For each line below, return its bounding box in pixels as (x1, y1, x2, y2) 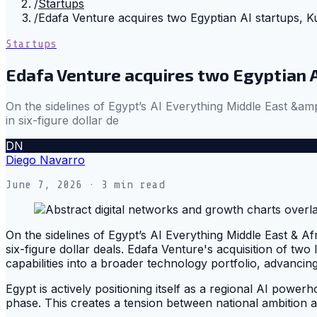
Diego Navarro (6, 152, 85, 167)
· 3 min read (82, 178, 165, 191)
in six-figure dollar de (6, 113, 119, 127)
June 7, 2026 (6, 178, 82, 191)
